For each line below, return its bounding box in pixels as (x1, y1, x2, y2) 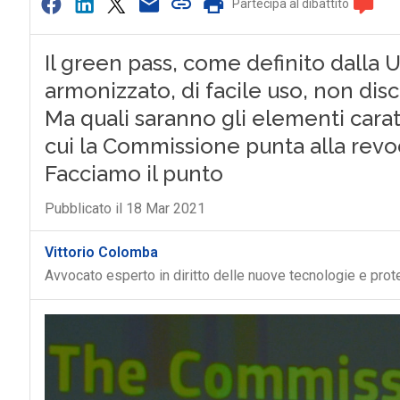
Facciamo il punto (44, 161, 223, 187)
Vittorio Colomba (44, 244, 158, 261)
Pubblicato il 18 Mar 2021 (44, 200, 205, 217)
